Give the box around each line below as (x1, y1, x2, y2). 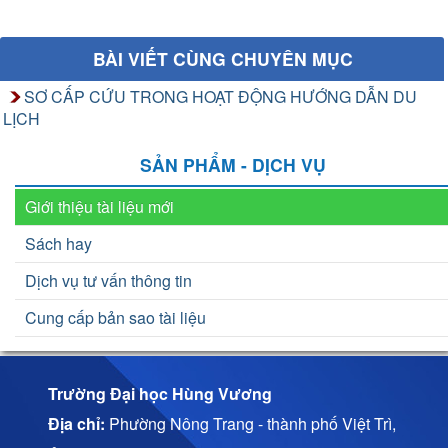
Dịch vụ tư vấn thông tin (25, 269, 192, 293)
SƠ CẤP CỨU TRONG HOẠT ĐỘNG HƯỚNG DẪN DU (24, 85, 417, 109)
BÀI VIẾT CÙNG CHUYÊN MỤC (93, 46, 353, 72)
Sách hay (25, 232, 92, 256)
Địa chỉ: (48, 412, 106, 436)
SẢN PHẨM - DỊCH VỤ (139, 152, 326, 178)
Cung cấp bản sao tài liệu (25, 306, 206, 330)
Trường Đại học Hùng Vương (48, 382, 273, 406)
